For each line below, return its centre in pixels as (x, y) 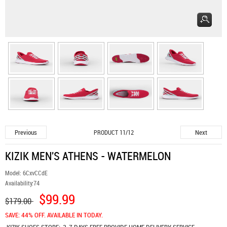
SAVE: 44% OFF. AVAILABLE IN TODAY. (54, 215)
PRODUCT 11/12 (113, 132)
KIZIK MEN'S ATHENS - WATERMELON (88, 156)
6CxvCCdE (35, 173)
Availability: (19, 183)
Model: (14, 173)
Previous (26, 132)
